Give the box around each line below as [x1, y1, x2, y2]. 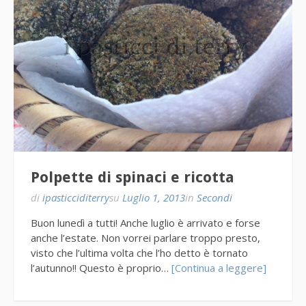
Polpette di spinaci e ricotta [31, 168, 234, 186]
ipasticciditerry [42, 190, 109, 204]
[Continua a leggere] [171, 260, 266, 275]
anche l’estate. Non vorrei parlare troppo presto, [31, 230, 260, 245]
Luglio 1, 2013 [122, 190, 185, 204]
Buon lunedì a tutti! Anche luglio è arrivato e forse [31, 215, 260, 229]
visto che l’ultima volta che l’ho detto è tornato [31, 245, 248, 260]
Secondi [197, 190, 232, 204]
